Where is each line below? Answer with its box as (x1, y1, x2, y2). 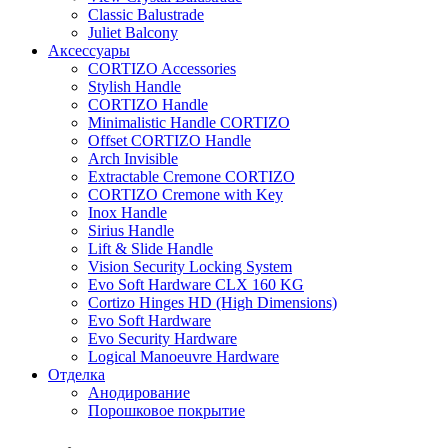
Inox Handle (88, 204, 167, 221)
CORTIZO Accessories (88, 60, 236, 77)
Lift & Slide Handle (88, 240, 213, 257)
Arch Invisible (88, 150, 178, 167)
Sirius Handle (88, 222, 174, 239)
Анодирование (88, 384, 190, 401)
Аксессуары (48, 42, 130, 59)
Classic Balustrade (88, 6, 204, 23)
